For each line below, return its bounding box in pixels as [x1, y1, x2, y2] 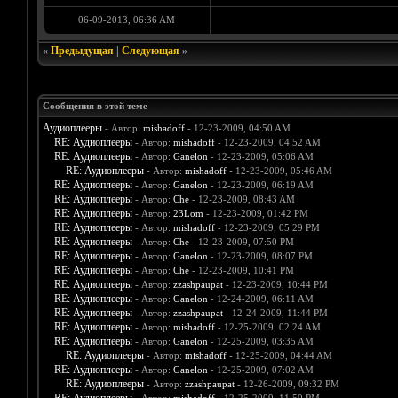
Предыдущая [50, 44, 114, 58]
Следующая [121, 44, 179, 58]
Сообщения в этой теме [42, 100, 147, 112]
